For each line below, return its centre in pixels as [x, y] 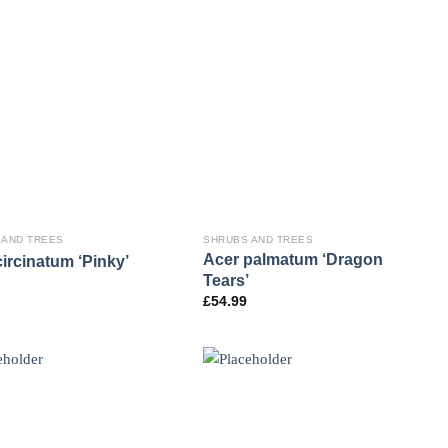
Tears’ [226, 280]
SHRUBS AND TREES [258, 239]
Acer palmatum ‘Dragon [293, 259]
